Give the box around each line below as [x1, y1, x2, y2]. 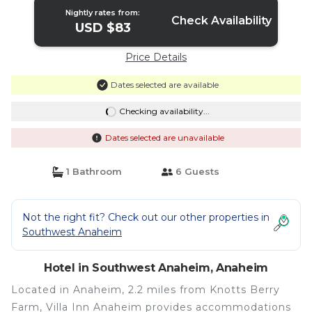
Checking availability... [118, 106, 210, 116]
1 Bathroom [63, 166, 122, 177]
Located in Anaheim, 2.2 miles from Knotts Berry [11, 283, 280, 296]
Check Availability [171, 14, 272, 27]
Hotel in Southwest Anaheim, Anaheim [44, 261, 268, 274]
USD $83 [75, 20, 131, 36]
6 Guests [173, 166, 219, 177]
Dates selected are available [110, 79, 219, 90]
